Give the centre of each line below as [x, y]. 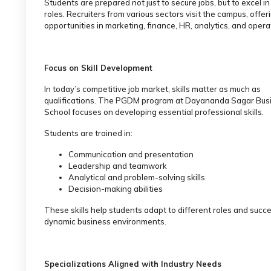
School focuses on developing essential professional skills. [154, 112]
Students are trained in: [88, 133]
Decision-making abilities [116, 188]
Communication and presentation [131, 154]
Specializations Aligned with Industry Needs [133, 263]
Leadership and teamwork [118, 165]
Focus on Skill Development [98, 67]
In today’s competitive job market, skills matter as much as [152, 89]
